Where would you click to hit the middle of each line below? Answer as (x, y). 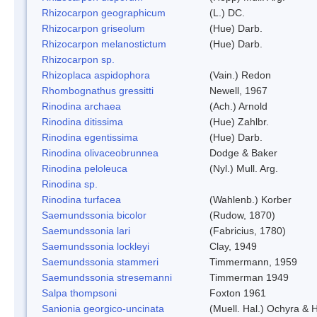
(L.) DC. (227, 12)
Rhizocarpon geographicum (104, 12)
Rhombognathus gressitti (98, 90)
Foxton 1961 (238, 293)
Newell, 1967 (238, 90)
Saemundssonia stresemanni (107, 277)
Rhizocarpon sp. (78, 59)
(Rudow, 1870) (242, 215)
